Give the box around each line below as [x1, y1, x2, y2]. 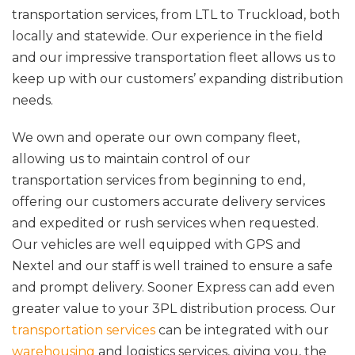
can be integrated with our [155, 322, 329, 338]
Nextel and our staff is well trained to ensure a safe [12, 258, 333, 273]
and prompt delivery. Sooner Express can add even [12, 279, 334, 295]
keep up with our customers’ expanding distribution [12, 71, 343, 86]
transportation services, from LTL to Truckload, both [12, 6, 340, 22]
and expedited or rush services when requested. [12, 215, 319, 231]
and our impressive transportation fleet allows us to [12, 49, 336, 65]
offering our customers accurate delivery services [12, 193, 325, 209]
